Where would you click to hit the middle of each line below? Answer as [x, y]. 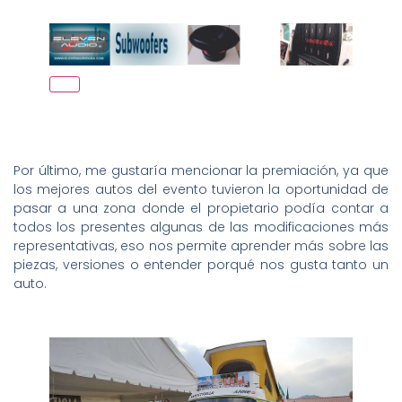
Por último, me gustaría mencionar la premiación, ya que [201, 170]
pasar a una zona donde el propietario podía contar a [201, 208]
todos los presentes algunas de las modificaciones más [201, 227]
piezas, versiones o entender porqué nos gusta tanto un [201, 264]
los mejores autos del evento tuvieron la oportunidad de [201, 189]
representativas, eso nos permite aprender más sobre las [201, 245]
